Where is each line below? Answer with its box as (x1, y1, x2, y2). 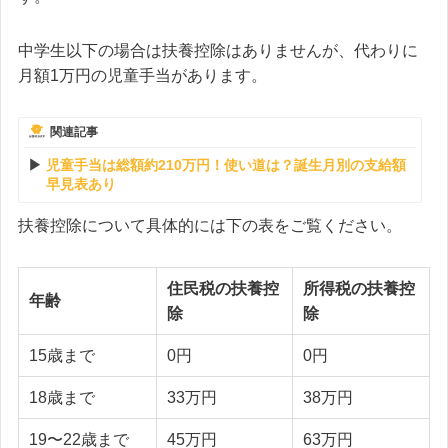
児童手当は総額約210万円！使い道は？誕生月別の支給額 (46, 156, 406, 173)
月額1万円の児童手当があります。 (18, 66, 267, 84)
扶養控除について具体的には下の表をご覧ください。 (18, 216, 402, 234)
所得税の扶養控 (303, 279, 415, 297)
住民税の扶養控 (167, 279, 279, 297)
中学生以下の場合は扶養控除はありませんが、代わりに (18, 41, 418, 59)
